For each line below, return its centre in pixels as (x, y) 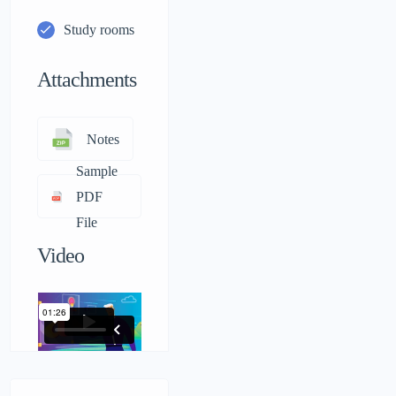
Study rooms (99, 30)
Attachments (87, 80)
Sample (97, 171)
